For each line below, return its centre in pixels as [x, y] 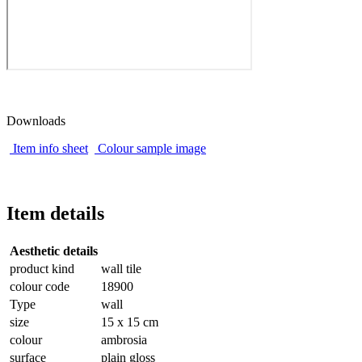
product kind [42, 268]
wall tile [121, 268]
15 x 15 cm [130, 322]
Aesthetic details [54, 250]
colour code [40, 286]
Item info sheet [51, 148]
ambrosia [124, 339]
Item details [55, 213]
